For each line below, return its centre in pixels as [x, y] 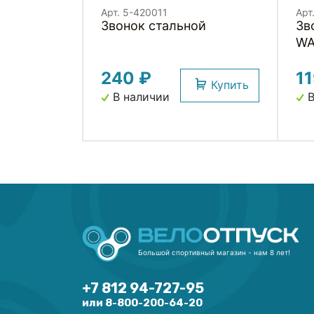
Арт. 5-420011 [134, 12]
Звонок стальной [177, 25]
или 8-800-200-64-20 [142, 303]
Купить [230, 84]
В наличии [139, 96]
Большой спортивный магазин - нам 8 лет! [214, 252]
